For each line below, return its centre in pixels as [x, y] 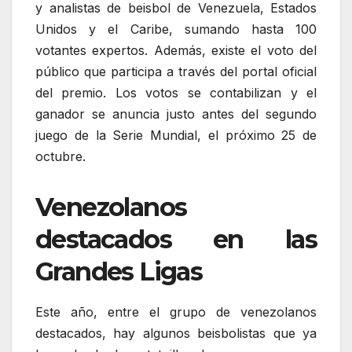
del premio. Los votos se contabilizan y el [176, 93]
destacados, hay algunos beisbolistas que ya [176, 334]
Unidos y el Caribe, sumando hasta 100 [176, 29]
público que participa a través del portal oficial [176, 72]
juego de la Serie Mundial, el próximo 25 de [176, 136]
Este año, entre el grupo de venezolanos [176, 312]
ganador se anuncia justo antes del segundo [176, 114]
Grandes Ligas [119, 272]
